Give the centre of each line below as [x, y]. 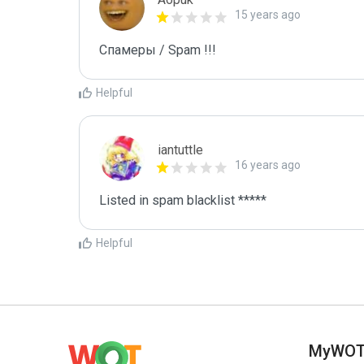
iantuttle [180, 150]
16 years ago [268, 165]
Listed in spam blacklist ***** [183, 200]
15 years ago [268, 15]
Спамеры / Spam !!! [158, 50]
